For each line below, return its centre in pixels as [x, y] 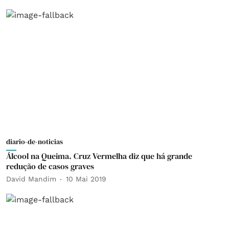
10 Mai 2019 [86, 179]
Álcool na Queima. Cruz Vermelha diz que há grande [99, 156]
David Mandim [31, 179]
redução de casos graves [50, 166]
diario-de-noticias [35, 141]
